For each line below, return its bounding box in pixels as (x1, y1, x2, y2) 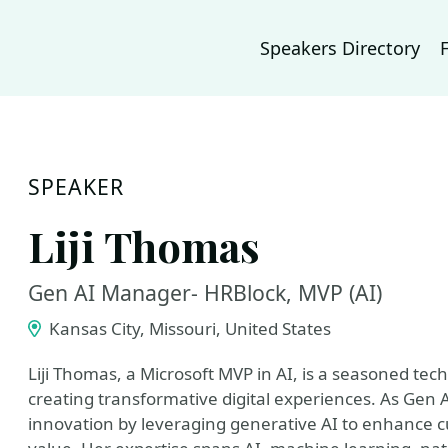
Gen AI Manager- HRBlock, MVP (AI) (28, 278, 382, 307)
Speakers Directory (260, 36, 420, 60)
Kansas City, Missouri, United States (44, 317, 331, 340)
